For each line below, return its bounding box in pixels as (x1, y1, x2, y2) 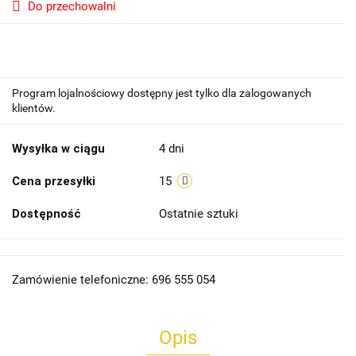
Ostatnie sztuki (159, 207, 242, 221)
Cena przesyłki (12, 174, 95, 188)
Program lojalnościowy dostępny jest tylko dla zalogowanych (12, 87, 311, 99)
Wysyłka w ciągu (12, 141, 105, 156)
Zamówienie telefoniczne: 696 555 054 (12, 273, 215, 287)
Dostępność (12, 207, 81, 221)
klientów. (12, 102, 56, 114)
